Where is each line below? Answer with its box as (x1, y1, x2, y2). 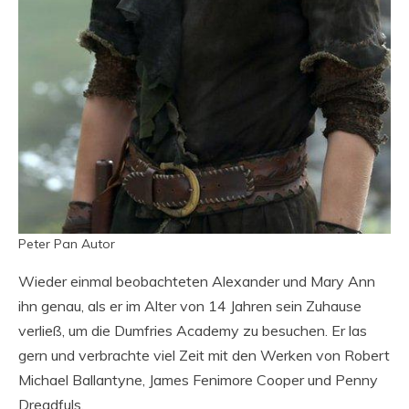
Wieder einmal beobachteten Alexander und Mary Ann (18, 272, 375, 290)
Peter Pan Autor (18, 236, 115, 252)
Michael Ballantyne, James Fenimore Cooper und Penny (18, 371, 378, 389)
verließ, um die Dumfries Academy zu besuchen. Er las (18, 321, 367, 340)
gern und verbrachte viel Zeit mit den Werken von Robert (18, 346, 390, 364)
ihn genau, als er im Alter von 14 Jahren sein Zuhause (18, 297, 362, 315)
